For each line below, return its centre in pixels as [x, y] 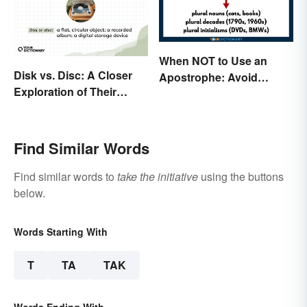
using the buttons [241, 176]
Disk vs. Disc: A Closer [73, 75]
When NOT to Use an [213, 61]
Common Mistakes [207, 94]
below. [29, 193]
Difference [40, 108]
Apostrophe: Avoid [208, 77]
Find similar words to [65, 176]
